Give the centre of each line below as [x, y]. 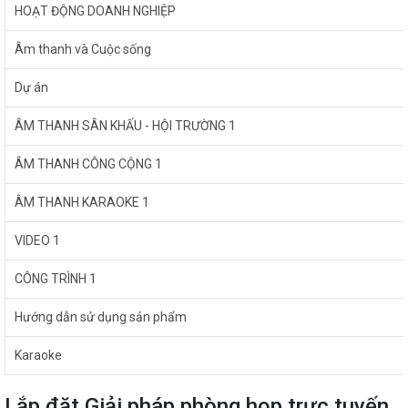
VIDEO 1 [37, 240]
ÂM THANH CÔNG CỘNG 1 [88, 164]
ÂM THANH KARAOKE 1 [82, 202]
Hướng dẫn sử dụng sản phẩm [101, 317]
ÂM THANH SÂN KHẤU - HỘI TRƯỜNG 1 [125, 126]
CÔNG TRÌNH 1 [56, 279]
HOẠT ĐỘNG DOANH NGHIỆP [95, 11]
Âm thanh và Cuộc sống [83, 49]
